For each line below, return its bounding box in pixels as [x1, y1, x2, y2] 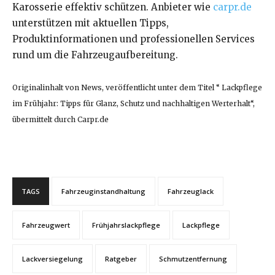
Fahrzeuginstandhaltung [61, 187, 145, 196]
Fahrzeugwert [22, 220, 70, 230]
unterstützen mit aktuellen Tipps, [12, 17, 169, 29]
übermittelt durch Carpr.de [12, 115, 109, 125]
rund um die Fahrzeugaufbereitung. [12, 49, 178, 61]
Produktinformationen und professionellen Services [12, 33, 255, 45]
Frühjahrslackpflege [92, 220, 160, 230]
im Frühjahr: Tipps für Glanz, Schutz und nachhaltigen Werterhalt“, [12, 99, 255, 109]
